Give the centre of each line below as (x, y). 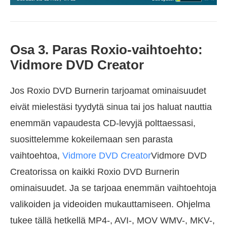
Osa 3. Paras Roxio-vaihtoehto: (106, 50)
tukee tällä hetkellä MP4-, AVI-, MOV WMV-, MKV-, (112, 221)
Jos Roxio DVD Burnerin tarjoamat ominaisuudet (108, 91)
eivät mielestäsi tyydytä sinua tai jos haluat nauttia (111, 107)
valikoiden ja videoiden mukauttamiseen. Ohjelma (110, 204)
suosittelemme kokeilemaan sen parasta (91, 140)
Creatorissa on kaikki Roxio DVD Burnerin (95, 172)
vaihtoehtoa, (36, 156)
